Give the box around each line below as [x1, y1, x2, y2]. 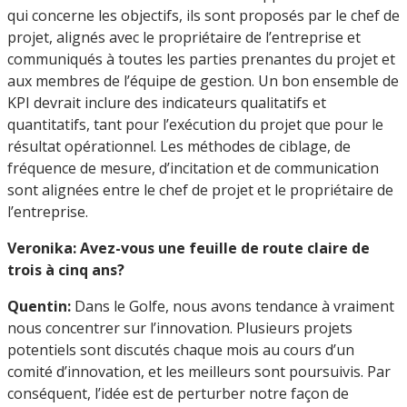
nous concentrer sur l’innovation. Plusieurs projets [7, 317, 352, 338]
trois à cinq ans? [7, 259, 124, 280]
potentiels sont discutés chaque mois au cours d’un [7, 339, 354, 360]
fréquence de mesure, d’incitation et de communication [7, 157, 379, 178]
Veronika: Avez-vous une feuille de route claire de [7, 237, 370, 258]
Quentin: [7, 295, 71, 316]
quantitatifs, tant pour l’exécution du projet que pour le [7, 114, 383, 134]
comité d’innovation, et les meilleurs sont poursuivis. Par [7, 361, 391, 382]
